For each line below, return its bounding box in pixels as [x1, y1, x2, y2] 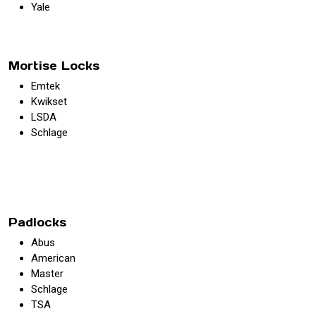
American [31, 251, 75, 265]
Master [31, 267, 63, 280]
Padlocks [8, 214, 66, 229]
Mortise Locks [8, 58, 99, 73]
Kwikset [31, 95, 67, 108]
